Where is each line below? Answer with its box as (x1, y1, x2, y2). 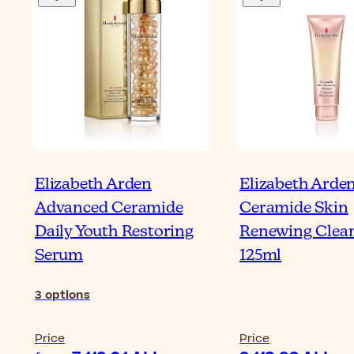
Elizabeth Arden (35, 175, 153, 193)
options (45, 286, 90, 303)
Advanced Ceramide (35, 199, 183, 217)
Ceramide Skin (239, 199, 348, 217)
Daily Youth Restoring (35, 223, 194, 240)
